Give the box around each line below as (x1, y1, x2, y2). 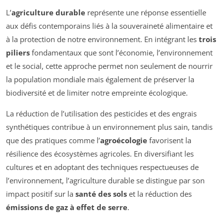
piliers (6, 48, 30, 58)
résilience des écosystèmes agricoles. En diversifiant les (6, 149, 194, 159)
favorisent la (147, 135, 191, 146)
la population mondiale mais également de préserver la (6, 74, 194, 85)
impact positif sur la (6, 189, 75, 199)
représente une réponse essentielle (85, 7, 206, 18)
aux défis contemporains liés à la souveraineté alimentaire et (6, 21, 213, 31)
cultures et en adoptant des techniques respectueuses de (6, 162, 199, 172)
